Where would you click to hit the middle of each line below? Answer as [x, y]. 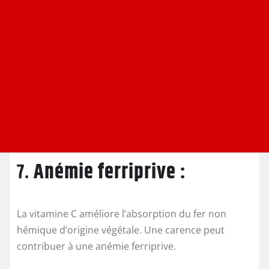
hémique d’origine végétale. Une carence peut [121, 230]
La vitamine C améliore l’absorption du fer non [122, 214]
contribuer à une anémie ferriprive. [96, 246]
